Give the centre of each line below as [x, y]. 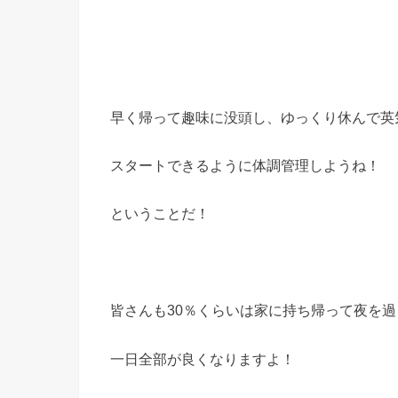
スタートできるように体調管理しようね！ [245, 166]
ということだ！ [160, 214]
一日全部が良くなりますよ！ [203, 358]
